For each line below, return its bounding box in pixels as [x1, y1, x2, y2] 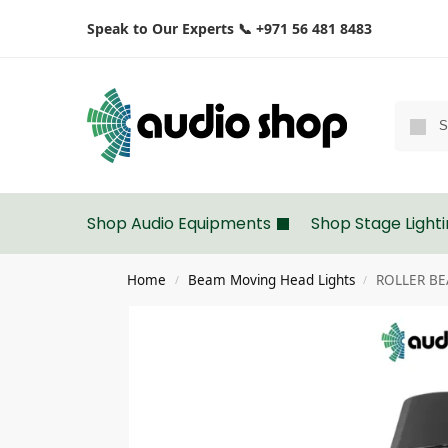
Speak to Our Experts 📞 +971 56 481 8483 [87, 19, 372, 38]
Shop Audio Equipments [87, 212, 271, 235]
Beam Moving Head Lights [187, 271, 355, 289]
